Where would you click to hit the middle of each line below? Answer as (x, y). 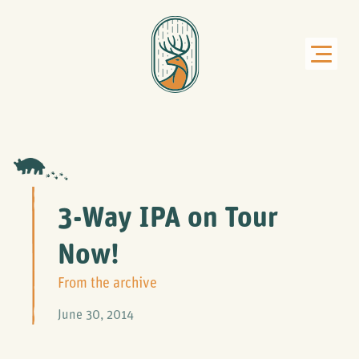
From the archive (107, 284)
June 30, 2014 (96, 316)
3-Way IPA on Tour (168, 220)
